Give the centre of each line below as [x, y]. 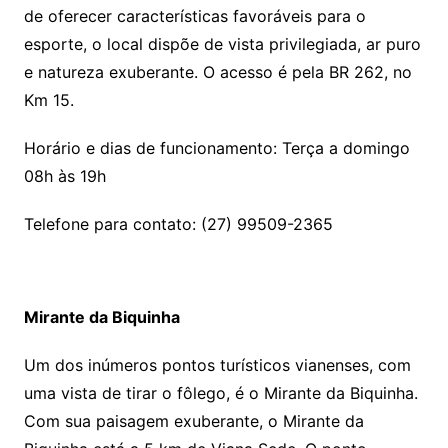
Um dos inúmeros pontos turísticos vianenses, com [217, 365]
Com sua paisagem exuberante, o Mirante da [193, 421]
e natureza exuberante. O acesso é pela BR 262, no [217, 72]
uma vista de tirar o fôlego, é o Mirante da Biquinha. [220, 393]
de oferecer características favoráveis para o [194, 16]
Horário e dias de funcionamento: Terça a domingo [216, 148]
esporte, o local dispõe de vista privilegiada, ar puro [222, 44]
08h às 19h [64, 176]
